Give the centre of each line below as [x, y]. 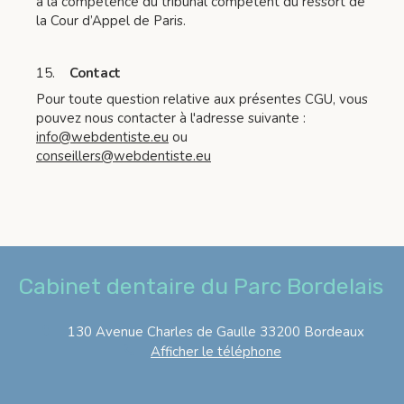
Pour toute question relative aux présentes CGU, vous [202, 99]
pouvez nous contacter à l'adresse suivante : [171, 118]
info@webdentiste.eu [102, 137]
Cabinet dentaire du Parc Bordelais [201, 286]
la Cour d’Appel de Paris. [111, 21]
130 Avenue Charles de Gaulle [162, 331]
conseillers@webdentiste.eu [124, 156]
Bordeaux [334, 331]
